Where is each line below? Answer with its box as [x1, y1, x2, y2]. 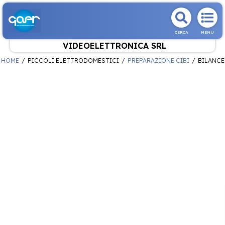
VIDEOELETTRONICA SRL [62, 41, 166, 51]
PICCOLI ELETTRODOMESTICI [27, 56, 119, 64]
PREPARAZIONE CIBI [127, 56, 189, 64]
